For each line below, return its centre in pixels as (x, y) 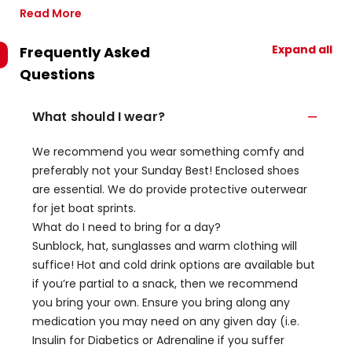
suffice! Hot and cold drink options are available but (174, 265)
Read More (51, 13)
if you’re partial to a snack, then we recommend (165, 284)
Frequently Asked (85, 52)
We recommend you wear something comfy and (168, 152)
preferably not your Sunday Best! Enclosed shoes (166, 170)
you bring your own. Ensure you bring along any (161, 302)
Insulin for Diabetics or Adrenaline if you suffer (158, 340)
